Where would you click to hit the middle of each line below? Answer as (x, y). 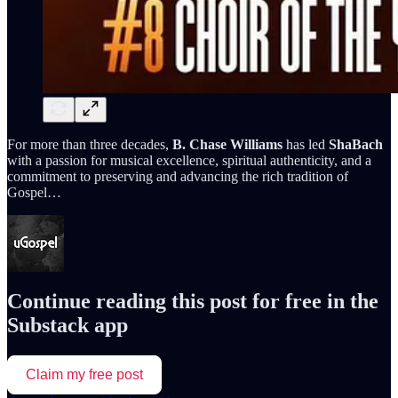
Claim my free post (84, 374)
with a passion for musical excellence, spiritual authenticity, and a (189, 160)
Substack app (68, 325)
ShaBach (356, 144)
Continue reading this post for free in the (193, 301)
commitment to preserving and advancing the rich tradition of (178, 176)
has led (306, 144)
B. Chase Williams (227, 144)
